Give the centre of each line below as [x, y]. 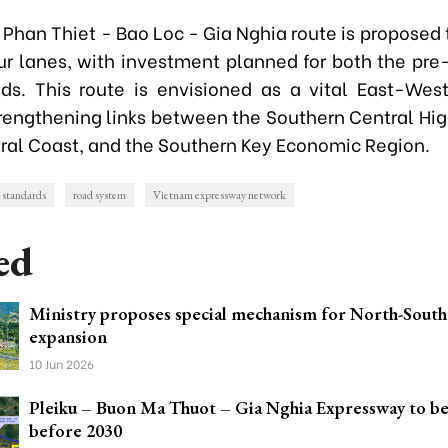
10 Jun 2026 [61, 363]
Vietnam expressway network [219, 195]
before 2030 [75, 430]
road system [99, 195]
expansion [68, 336]
